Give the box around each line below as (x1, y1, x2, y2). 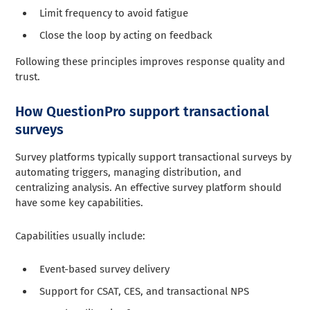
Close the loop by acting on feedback (39, 28, 213, 42)
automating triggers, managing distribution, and (15, 165, 242, 179)
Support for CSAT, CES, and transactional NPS (39, 284, 250, 298)
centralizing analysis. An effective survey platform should (15, 181, 282, 194)
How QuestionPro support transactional (15, 102, 270, 120)
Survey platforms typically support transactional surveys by (15, 150, 292, 163)
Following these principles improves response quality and (15, 55, 286, 68)
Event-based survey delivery (39, 262, 170, 275)
